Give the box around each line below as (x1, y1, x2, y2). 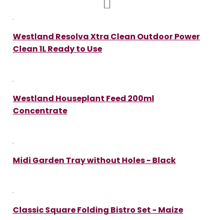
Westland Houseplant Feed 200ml (13, 92, 154, 104)
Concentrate (13, 105, 67, 116)
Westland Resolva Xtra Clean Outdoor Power (13, 30, 200, 42)
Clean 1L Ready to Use (13, 43, 102, 55)
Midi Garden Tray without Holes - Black (13, 154, 176, 166)
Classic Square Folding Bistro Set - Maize (13, 204, 183, 216)
